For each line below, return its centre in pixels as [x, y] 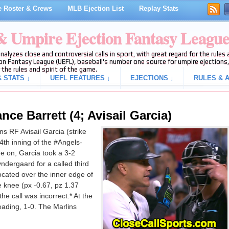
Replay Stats [158, 8]
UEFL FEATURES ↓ [80, 78]
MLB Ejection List [95, 8]
